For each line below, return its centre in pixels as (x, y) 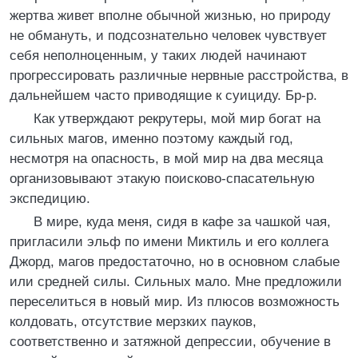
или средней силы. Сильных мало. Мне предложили (176, 282)
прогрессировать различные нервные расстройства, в (179, 76)
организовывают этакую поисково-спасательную (162, 179)
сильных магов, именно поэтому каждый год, (151, 139)
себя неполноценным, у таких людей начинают (158, 56)
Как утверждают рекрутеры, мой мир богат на (171, 119)
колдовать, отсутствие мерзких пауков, (133, 322)
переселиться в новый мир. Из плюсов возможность (175, 302)
